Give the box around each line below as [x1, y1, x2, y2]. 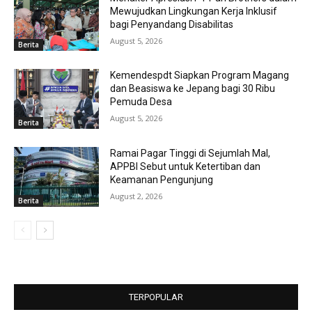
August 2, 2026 [110, 191, 163, 202]
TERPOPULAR [129, 291, 183, 302]
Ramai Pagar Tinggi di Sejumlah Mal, [110, 148, 271, 159]
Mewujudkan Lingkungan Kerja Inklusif [110, 5, 278, 17]
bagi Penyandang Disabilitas [110, 18, 234, 30]
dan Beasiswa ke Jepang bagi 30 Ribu [110, 83, 276, 95]
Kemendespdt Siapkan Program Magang [110, 70, 290, 81]
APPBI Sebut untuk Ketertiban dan [110, 161, 261, 173]
